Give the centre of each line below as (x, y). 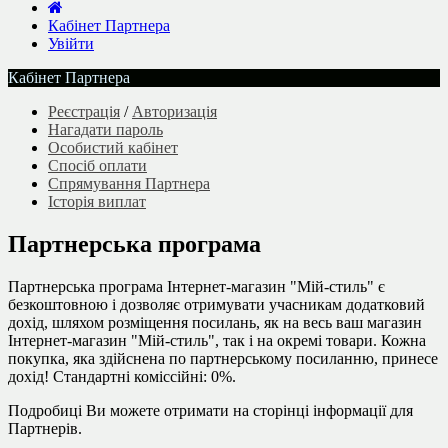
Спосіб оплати (97, 165)
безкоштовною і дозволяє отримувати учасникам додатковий (216, 304)
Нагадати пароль (105, 129)
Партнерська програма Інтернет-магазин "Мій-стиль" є (196, 286)
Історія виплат (97, 201)
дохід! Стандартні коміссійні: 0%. (122, 376)
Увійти (71, 43)
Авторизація (174, 111)
